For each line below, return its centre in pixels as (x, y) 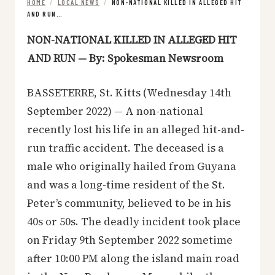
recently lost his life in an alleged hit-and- (136, 129)
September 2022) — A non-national (115, 111)
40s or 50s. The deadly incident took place (134, 221)
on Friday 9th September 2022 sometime (130, 240)
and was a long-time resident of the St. (126, 184)
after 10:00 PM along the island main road (133, 258)
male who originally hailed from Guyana (132, 166)
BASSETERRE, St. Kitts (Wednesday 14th (129, 92)
